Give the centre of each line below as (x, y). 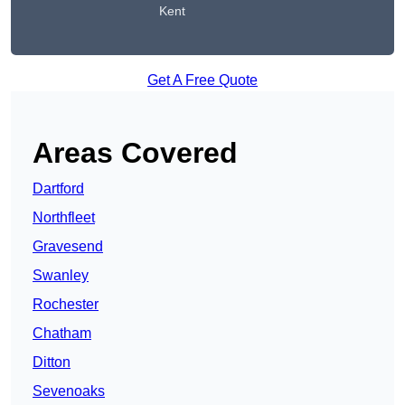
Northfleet (64, 218)
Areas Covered (135, 153)
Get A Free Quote (202, 80)
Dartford (58, 189)
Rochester (66, 305)
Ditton (52, 363)
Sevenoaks (69, 391)
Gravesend (68, 247)
